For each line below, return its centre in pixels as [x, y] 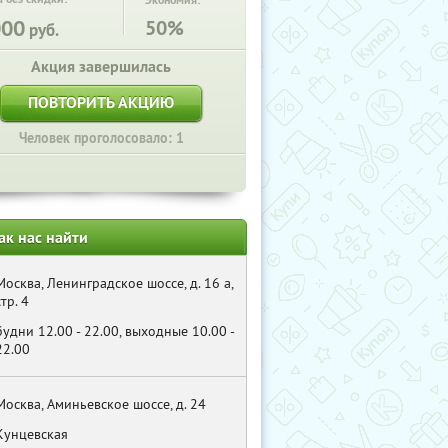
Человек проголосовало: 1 [101, 138]
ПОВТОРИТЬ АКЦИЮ [101, 102]
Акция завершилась [101, 66]
